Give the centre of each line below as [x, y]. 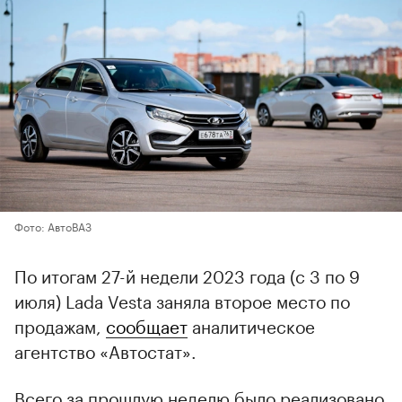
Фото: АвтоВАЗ [53, 225]
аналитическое [251, 324]
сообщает [147, 324]
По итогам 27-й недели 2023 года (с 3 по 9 [187, 274]
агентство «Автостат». [105, 350]
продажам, [60, 324]
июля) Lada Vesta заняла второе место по [182, 299]
